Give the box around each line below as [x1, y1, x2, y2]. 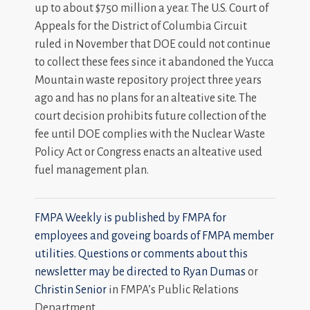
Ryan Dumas [183, 266, 246, 278]
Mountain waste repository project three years [35, 74, 262, 86]
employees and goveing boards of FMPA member [35, 230, 274, 242]
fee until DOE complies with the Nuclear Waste [35, 128, 265, 140]
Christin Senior [35, 284, 107, 296]
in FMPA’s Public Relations [107, 284, 239, 296]
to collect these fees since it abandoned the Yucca [35, 56, 274, 69]
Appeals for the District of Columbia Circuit [35, 20, 247, 33]
